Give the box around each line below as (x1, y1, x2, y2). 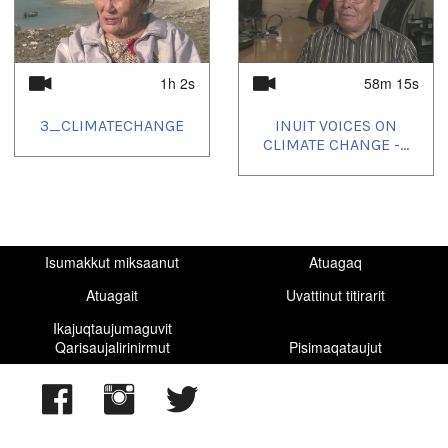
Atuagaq (309, 251, 363, 272)
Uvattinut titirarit (286, 284, 386, 305)
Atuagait (86, 284, 139, 305)
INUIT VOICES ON (275, 116, 397, 136)
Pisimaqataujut (289, 336, 383, 357)
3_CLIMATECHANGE (40, 116, 184, 136)
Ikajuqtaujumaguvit (52, 317, 172, 338)
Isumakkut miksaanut (45, 251, 180, 272)
